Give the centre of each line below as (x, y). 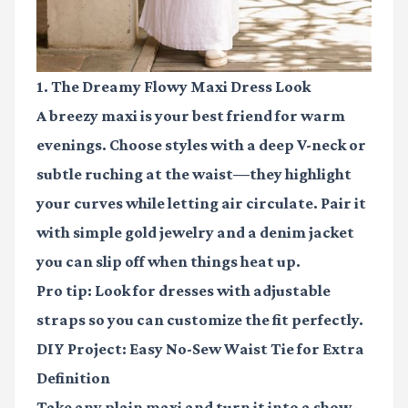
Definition (73, 377)
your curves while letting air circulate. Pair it (201, 203)
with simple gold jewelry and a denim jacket (195, 232)
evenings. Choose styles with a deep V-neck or (201, 144)
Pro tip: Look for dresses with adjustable (184, 290)
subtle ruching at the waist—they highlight (194, 173)
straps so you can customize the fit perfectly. (200, 319)
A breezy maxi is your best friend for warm (191, 115)
